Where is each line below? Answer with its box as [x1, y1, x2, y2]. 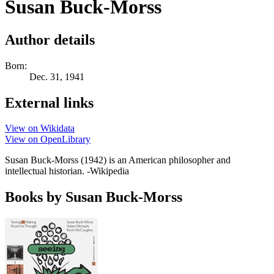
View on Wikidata [5, 123, 75, 134]
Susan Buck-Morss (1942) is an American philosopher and [5, 155, 231, 166]
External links [5, 94, 94, 111]
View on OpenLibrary [5, 134, 91, 145]
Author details [5, 31, 95, 48]
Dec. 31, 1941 [29, 71, 84, 82]
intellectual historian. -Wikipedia [5, 166, 129, 177]
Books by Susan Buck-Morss [5, 189, 182, 206]
